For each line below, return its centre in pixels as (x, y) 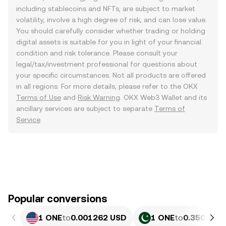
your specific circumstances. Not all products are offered (111, 75)
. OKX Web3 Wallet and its (163, 97)
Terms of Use (39, 97)
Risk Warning (99, 97)
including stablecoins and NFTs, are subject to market (106, 9)
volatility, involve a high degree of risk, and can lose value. (111, 20)
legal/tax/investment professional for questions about (107, 64)
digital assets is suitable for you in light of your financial (109, 42)
